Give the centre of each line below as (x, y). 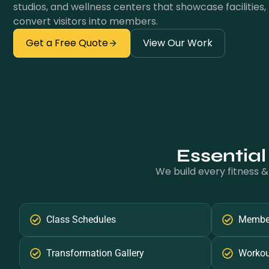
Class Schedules (81, 219)
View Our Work (178, 43)
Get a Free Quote (67, 43)
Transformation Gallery (95, 253)
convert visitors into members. (86, 21)
